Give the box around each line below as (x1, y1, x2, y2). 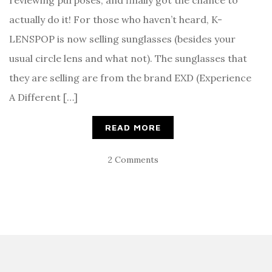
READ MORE (105, 122, 161, 133)
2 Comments (107, 154, 158, 166)
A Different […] (9, 91, 78, 104)
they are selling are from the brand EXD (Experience (9, 72, 251, 84)
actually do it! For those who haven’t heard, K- (9, 13, 222, 26)
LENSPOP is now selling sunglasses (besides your (9, 33, 236, 46)
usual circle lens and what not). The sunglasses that (9, 52, 247, 65)
